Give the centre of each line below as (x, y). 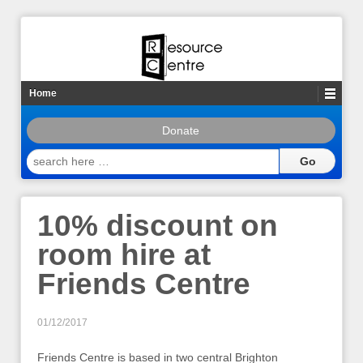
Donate (181, 130)
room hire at (124, 255)
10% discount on (158, 226)
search (45, 156)
